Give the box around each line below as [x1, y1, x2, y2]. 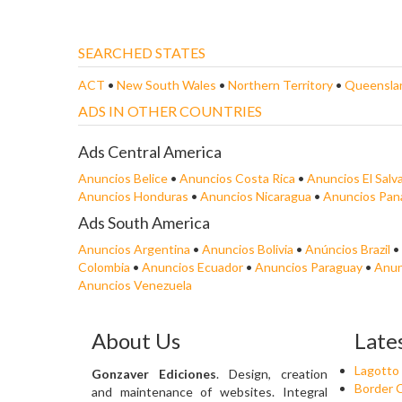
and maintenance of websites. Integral [92, 384, 328, 399]
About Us [92, 328, 180, 354]
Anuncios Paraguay [255, 259, 363, 275]
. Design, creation [215, 366, 328, 381]
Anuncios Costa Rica [179, 170, 295, 186]
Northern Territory [228, 77, 336, 92]
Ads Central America [78, 142, 222, 162]
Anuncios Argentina [78, 241, 190, 257]
